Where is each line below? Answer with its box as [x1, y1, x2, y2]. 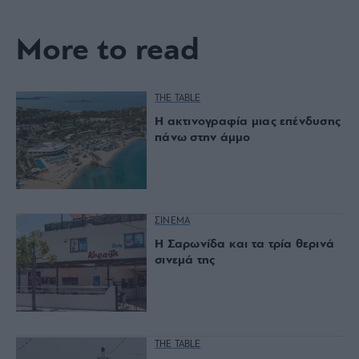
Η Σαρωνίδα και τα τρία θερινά [155, 238, 335, 252]
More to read [16, 34, 199, 67]
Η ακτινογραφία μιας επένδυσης [155, 115, 341, 128]
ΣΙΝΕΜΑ [155, 216, 191, 227]
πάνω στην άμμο [155, 131, 251, 144]
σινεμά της [155, 254, 216, 268]
